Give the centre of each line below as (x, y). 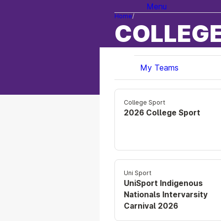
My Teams (159, 68)
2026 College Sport (162, 113)
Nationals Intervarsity (166, 195)
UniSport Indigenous (164, 184)
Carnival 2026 (151, 206)
